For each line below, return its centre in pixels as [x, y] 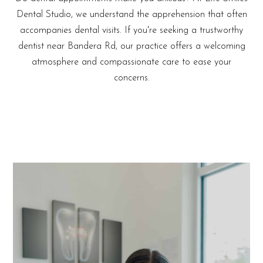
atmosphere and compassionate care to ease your [131, 63]
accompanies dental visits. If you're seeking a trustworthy [131, 31]
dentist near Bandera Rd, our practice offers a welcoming [131, 47]
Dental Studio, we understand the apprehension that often [131, 15]
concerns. [131, 78]
